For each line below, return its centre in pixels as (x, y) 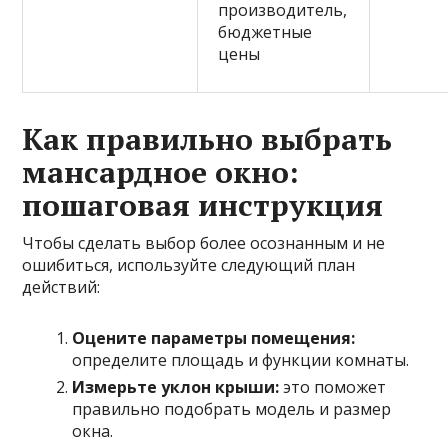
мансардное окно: (161, 171)
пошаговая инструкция (203, 204)
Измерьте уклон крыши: (176, 386)
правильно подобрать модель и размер (232, 408)
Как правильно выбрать (207, 138)
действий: (61, 286)
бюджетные (265, 31)
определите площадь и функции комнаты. (241, 359)
